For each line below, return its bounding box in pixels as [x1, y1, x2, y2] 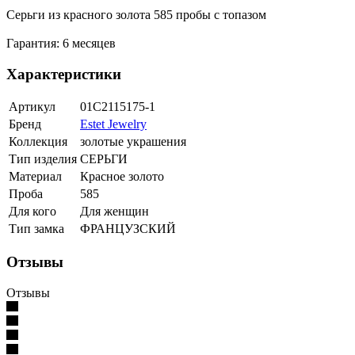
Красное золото [80, 170, 164, 184]
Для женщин [80, 204, 149, 219]
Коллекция [9, 135, 67, 149]
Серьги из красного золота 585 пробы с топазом [6, 8, 266, 22]
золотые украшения [80, 135, 186, 149]
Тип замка [9, 222, 64, 236]
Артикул [9, 100, 55, 114]
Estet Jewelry [80, 117, 147, 132]
